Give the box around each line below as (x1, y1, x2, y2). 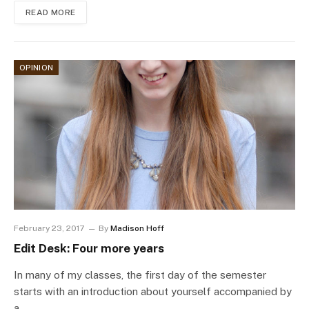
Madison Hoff (110, 223, 164, 234)
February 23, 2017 (14, 223, 84, 234)
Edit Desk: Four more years (14, 241, 164, 256)
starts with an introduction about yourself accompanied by (14, 286, 292, 298)
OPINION (19, 63, 54, 72)
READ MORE (26, 8, 76, 18)
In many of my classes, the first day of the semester (14, 269, 266, 281)
